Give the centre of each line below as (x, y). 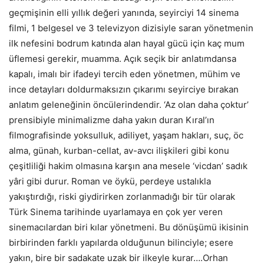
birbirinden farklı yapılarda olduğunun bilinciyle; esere (121, 242)
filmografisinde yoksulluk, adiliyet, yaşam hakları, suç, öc (126, 135)
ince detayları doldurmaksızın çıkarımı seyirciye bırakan (124, 89)
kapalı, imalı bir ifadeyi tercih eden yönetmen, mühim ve (125, 74)
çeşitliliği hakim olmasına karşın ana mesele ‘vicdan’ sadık (128, 166)
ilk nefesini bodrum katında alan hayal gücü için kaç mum (127, 43)
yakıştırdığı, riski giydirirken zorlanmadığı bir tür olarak (122, 196)
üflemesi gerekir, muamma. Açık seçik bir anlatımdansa (123, 58)
